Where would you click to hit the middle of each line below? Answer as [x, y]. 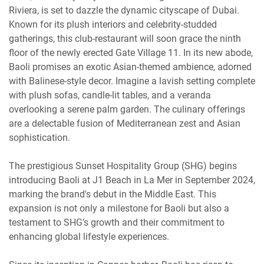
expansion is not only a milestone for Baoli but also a [119, 209]
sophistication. [39, 138]
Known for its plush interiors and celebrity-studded [113, 25]
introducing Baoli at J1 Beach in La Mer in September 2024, [132, 180]
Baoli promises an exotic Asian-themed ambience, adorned [130, 67]
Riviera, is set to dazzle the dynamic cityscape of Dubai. [124, 11]
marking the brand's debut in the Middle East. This [113, 194]
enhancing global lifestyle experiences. [89, 237]
